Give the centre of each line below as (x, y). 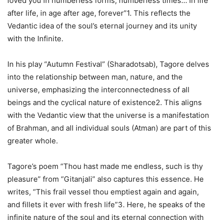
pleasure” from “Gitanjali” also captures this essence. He (106, 179)
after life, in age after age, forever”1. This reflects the (99, 13)
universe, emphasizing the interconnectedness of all (98, 89)
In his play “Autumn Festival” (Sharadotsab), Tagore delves (108, 64)
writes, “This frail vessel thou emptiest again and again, (103, 192)
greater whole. (33, 140)
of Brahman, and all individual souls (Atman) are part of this (109, 128)
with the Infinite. (35, 38)
